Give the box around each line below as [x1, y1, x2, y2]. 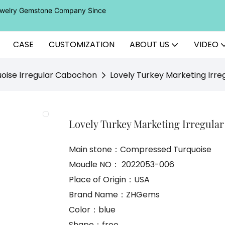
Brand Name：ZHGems [69, 189, 160, 201]
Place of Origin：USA [69, 174, 150, 186]
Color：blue [69, 204, 116, 216]
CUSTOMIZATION [49, 39, 115, 50]
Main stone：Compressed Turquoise [69, 144, 211, 156]
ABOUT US [130, 39, 169, 50]
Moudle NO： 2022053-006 [69, 159, 174, 171]
